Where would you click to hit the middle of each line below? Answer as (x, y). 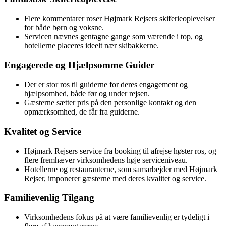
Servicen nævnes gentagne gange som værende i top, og (114, 36)
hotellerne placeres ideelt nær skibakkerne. (92, 45)
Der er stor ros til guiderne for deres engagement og (106, 85)
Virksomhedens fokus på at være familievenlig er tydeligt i (117, 217)
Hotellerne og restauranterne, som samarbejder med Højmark (121, 169)
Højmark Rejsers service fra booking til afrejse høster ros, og (120, 151)
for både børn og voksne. (64, 27)
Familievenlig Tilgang (49, 198)
